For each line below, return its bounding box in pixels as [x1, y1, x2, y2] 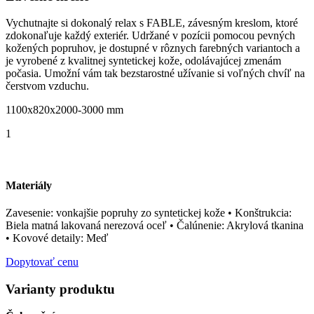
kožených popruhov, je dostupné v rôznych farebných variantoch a [6, 42, 300, 55]
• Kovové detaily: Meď [6, 231, 108, 244]
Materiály [6, 179, 52, 191]
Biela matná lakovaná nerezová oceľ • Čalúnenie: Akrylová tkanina [6, 219, 303, 231]
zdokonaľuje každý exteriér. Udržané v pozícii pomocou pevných [6, 29, 295, 42]
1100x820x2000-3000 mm [6, 104, 123, 116]
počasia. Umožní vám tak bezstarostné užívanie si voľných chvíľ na [6, 67, 305, 80]
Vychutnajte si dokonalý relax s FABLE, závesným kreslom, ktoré [6, 17, 298, 29]
